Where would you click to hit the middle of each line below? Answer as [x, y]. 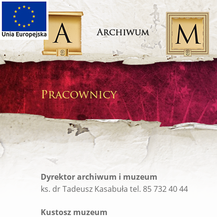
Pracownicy [79, 96]
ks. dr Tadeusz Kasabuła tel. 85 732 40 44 [118, 189]
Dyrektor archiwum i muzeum [99, 177]
